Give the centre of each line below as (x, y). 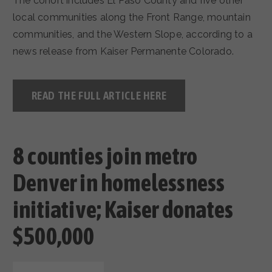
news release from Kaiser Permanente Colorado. (124, 51)
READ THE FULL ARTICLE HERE (99, 95)
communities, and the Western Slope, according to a (133, 34)
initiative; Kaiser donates (123, 209)
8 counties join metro (105, 156)
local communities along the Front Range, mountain (132, 17)
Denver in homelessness (119, 183)
